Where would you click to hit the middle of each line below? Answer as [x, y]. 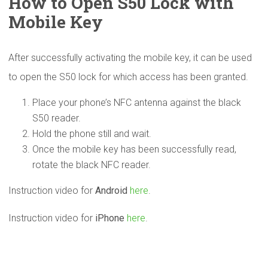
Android [112, 191]
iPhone [111, 218]
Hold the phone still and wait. [92, 134]
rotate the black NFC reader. [92, 165]
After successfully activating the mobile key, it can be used [130, 58]
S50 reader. [57, 118]
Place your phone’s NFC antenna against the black [137, 103]
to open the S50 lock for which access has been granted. [128, 77]
